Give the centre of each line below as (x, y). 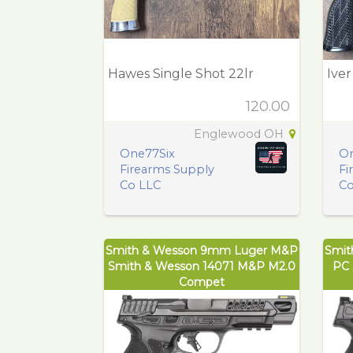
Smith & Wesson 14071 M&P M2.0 (201, 266)
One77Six (147, 153)
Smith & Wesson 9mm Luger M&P (201, 250)
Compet (201, 282)
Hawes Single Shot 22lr (181, 73)
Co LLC (140, 185)
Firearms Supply (167, 169)
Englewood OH (240, 134)
